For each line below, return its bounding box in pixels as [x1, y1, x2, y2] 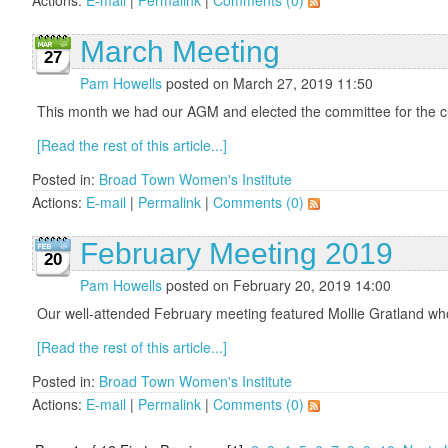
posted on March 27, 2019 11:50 [162, 72, 373, 93]
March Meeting [80, 34, 280, 68]
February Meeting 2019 [80, 236, 393, 270]
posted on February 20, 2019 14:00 [162, 274, 391, 295]
